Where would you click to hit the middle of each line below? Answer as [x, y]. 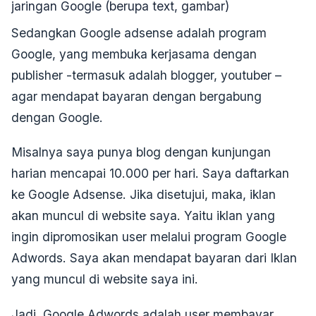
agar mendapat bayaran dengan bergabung [136, 97]
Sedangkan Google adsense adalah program [139, 33]
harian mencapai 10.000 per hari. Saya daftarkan [150, 174]
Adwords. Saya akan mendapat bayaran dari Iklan [154, 258]
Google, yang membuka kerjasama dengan [134, 54]
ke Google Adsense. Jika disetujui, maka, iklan [144, 195]
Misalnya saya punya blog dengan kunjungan [141, 152]
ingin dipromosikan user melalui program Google [149, 237]
